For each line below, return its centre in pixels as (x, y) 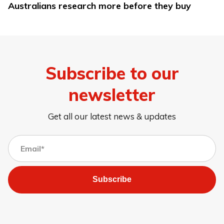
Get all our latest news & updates (112, 116)
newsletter (112, 95)
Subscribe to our (112, 73)
